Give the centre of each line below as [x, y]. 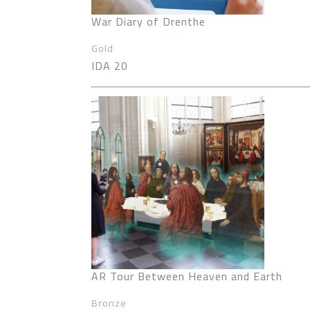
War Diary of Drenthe [148, 21]
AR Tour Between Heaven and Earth [187, 276]
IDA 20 [110, 66]
